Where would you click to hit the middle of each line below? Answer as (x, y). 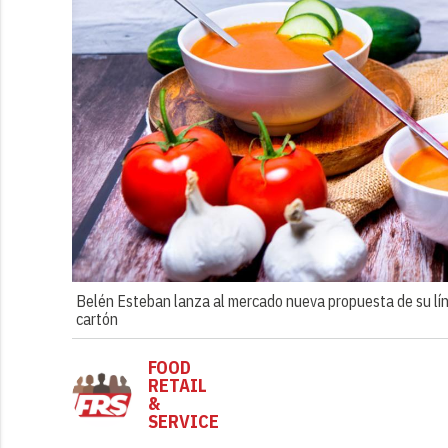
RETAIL (177, 386)
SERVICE (183, 422)
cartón (97, 318)
